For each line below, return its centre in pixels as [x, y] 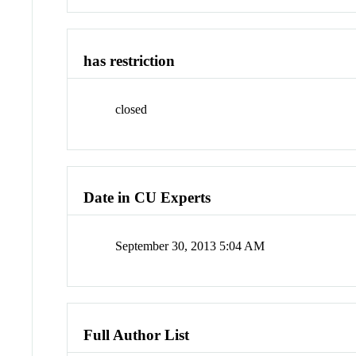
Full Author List [137, 335]
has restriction [130, 61]
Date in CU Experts [147, 198]
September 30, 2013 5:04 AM [190, 246]
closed [132, 109]
